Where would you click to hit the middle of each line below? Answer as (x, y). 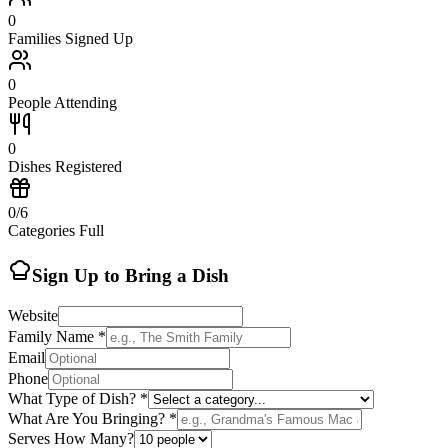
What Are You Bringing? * (92, 419)
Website (33, 316)
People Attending (62, 102)
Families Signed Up (70, 38)
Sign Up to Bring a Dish (130, 276)
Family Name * (57, 337)
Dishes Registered (65, 166)
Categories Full (56, 230)
